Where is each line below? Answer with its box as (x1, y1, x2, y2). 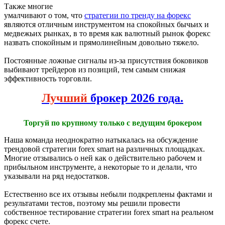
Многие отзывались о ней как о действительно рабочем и (4, 154, 202, 163)
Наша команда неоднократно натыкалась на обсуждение (4, 136, 198, 145)
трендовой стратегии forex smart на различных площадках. (4, 145, 205, 154)
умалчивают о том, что (4, 11, 84, 20)
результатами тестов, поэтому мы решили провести (4, 199, 180, 208)
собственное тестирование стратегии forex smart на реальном (4, 208, 213, 217)
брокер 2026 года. (87, 91, 183, 105)
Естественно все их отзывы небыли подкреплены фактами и (4, 190, 212, 199)
